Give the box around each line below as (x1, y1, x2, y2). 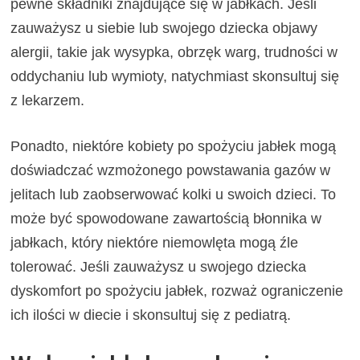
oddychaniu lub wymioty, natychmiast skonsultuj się (10, 68, 340, 85)
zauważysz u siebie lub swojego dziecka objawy (10, 20, 318, 37)
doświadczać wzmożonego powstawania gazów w (10, 162, 331, 179)
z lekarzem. (10, 92, 85, 109)
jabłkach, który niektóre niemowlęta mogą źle (10, 235, 299, 252)
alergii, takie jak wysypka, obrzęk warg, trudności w (10, 44, 338, 61)
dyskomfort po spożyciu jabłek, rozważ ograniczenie (10, 283, 344, 300)
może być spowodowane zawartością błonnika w (10, 211, 322, 227)
